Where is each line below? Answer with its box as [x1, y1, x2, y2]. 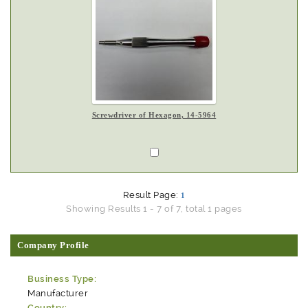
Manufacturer [27, 287, 89, 298]
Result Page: [122, 190, 181, 200]
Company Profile [17, 240, 89, 250]
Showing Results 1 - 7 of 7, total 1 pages [66, 203, 242, 214]
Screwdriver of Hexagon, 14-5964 [91, 111, 217, 119]
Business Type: [27, 273, 97, 284]
